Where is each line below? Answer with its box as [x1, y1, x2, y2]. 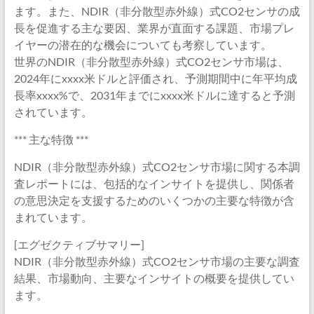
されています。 [13, 105, 93, 118]
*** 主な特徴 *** [13, 132, 88, 146]
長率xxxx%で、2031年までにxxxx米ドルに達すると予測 [13, 88, 295, 102]
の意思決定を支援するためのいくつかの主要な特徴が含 [13, 193, 294, 207]
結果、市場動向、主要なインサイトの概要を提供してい [13, 271, 294, 285]
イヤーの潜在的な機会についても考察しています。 [13, 38, 272, 51]
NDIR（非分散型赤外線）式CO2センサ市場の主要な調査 [13, 254, 300, 268]
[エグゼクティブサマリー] [13, 238, 144, 251]
